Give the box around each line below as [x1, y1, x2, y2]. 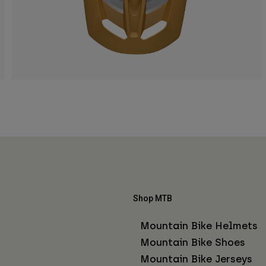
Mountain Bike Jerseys [140, 252, 252, 265]
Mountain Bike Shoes [140, 236, 245, 248]
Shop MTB [133, 193, 172, 203]
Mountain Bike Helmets [140, 219, 258, 232]
